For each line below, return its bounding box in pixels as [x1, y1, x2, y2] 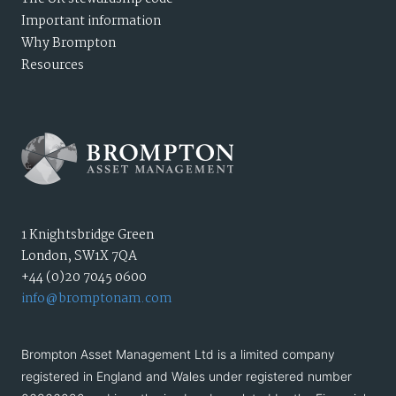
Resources [21, 54, 84, 76]
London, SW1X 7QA [21, 245, 137, 267]
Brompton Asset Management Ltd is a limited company [21, 346, 335, 362]
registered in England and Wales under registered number [21, 368, 352, 384]
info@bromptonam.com [21, 287, 171, 309]
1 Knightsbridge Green [21, 224, 154, 246]
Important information [21, 10, 161, 32]
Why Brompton [21, 32, 116, 54]
